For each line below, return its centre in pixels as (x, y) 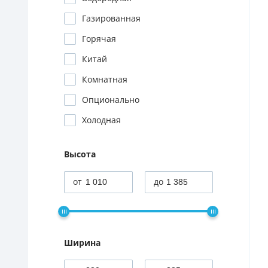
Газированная (111, 19)
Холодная (101, 120)
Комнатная (105, 80)
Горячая (99, 39)
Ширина (82, 243)
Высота (80, 154)
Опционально (111, 100)
